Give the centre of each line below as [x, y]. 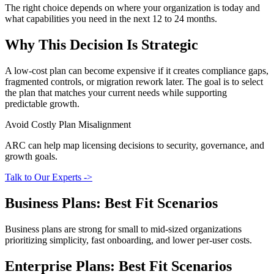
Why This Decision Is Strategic [102, 45]
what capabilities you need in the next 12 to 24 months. [111, 19]
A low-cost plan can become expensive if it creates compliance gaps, [137, 70]
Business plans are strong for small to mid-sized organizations [123, 229]
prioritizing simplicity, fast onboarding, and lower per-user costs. [128, 240]
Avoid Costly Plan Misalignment [68, 124]
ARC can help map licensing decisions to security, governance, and [135, 145]
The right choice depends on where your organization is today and [132, 8]
